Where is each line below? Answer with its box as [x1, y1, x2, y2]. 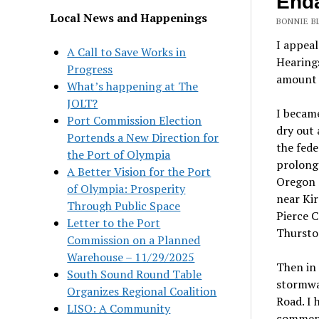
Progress [67, 61, 113, 77]
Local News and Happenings [50, 9, 208, 26]
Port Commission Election [67, 112, 202, 128]
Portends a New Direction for [67, 129, 219, 145]
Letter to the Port [67, 214, 161, 231]
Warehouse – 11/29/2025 [67, 249, 195, 265]
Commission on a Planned [67, 231, 201, 248]
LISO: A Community [67, 300, 171, 316]
